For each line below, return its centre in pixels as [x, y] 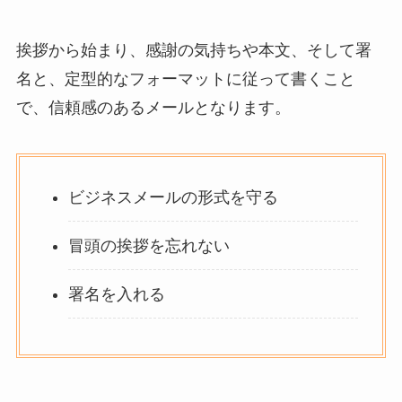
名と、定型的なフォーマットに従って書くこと [185, 79]
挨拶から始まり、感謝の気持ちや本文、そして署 [193, 50]
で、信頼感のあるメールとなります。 [153, 107]
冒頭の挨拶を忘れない [149, 245]
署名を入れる [116, 294]
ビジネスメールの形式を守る [173, 197]
